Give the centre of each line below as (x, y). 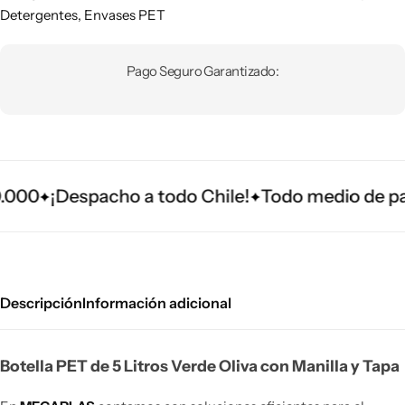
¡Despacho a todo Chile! (121, 196)
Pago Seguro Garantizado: (202, 71)
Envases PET (125, 14)
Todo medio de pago (317, 196)
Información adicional (157, 302)
